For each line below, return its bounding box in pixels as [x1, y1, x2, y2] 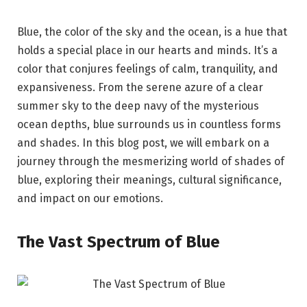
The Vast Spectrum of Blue [17, 232, 220, 252]
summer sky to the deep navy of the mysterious [17, 99, 259, 112]
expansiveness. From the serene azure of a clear [17, 81, 263, 94]
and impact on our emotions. [17, 192, 163, 205]
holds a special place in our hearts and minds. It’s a [17, 44, 278, 57]
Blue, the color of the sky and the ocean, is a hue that [17, 25, 287, 38]
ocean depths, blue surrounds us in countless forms [17, 118, 281, 131]
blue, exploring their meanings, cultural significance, [17, 173, 282, 186]
